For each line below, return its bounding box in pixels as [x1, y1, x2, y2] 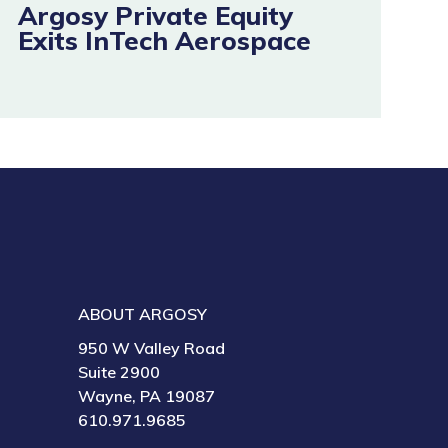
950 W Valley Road [78, 338, 226, 358]
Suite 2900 [78, 362, 161, 382]
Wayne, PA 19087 [78, 386, 216, 406]
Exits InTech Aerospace [17, 24, 311, 56]
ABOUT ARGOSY [78, 304, 208, 324]
